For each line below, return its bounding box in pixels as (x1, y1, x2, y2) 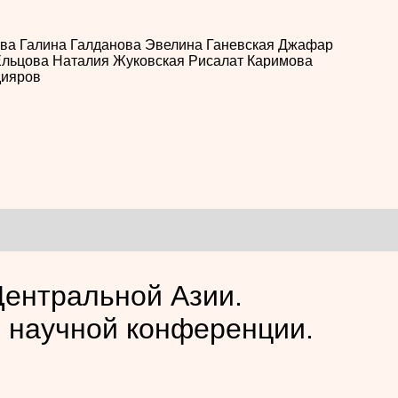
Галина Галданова (19, 37, 145, 53)
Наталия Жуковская (52, 53, 188, 69)
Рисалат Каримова (187, 53, 313, 69)
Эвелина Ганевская (144, 37, 278, 53)
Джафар (277, 37, 333, 53)
